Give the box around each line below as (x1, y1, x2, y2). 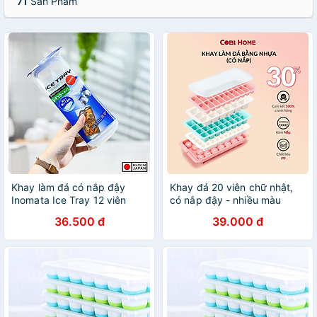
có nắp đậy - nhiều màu (170, 194, 282, 206)
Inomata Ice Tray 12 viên (11, 194, 127, 206)
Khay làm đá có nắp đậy (11, 181, 126, 193)
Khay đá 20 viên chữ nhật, (170, 181, 294, 193)
